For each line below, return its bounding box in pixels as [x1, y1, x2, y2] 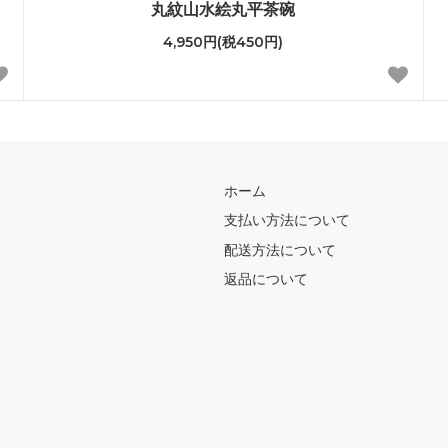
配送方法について [224, 242, 336, 258]
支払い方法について [224, 213, 350, 229]
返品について [224, 272, 308, 288]
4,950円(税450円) [163, 33, 284, 51]
